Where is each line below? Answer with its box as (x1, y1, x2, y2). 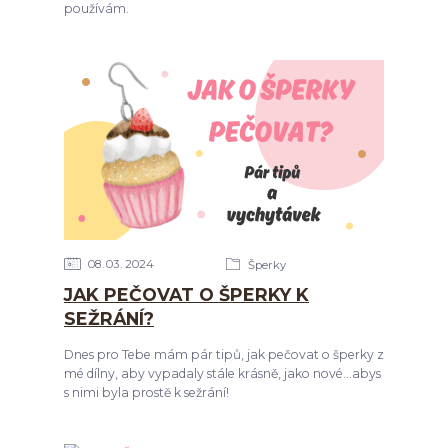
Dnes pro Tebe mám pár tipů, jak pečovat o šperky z (63, 346, 384, 362)
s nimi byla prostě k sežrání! (63, 384, 229, 400)
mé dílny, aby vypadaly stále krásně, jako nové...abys (63, 365, 381, 381)
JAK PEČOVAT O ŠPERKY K (63, 284, 309, 306)
